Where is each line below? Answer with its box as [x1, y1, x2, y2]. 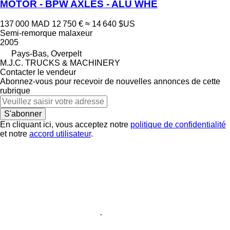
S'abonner [4, 109, 42, 118]
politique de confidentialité [130, 120, 226, 129]
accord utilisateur [29, 129, 91, 138]
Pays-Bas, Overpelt [11, 49, 82, 58]
